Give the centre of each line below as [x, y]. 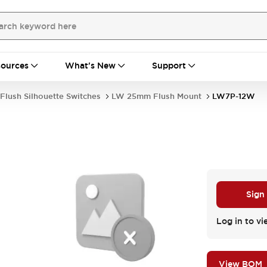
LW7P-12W [234, 96]
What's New [90, 66]
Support [169, 66]
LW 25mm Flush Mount [156, 96]
